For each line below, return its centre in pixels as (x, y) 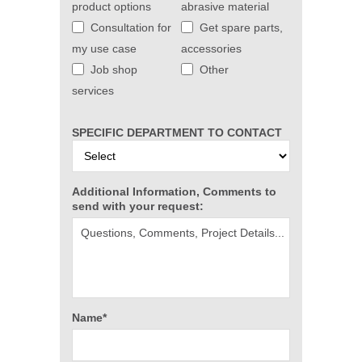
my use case (104, 48)
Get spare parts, (241, 27)
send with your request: (138, 206)
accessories (211, 48)
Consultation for (131, 27)
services (93, 90)
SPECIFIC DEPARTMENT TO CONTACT (177, 133)
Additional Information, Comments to (174, 192)
